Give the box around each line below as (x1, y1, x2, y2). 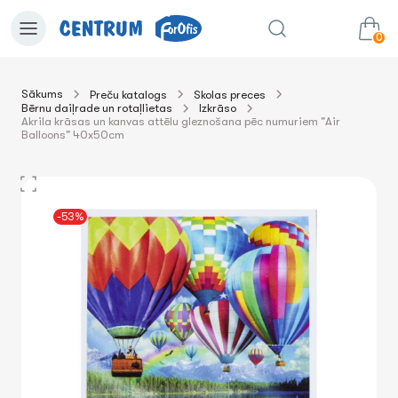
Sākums (21, 87, 63, 100)
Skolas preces (194, 87, 266, 101)
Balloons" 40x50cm (21, 128, 124, 141)
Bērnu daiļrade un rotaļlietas (21, 101, 172, 115)
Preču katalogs (90, 87, 167, 101)
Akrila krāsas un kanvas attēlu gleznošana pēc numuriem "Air (21, 115, 340, 128)
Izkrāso (199, 101, 236, 115)
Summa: (254, 106, 317, 123)
